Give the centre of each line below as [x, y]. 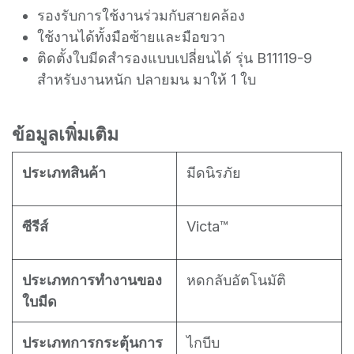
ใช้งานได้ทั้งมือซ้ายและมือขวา [131, 36]
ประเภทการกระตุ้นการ [92, 342]
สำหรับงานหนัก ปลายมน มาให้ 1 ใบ [147, 79]
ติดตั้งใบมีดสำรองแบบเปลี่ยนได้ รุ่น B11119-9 [175, 58]
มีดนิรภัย [214, 172]
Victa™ [207, 226]
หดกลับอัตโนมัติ [236, 280]
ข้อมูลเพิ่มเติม [65, 134]
